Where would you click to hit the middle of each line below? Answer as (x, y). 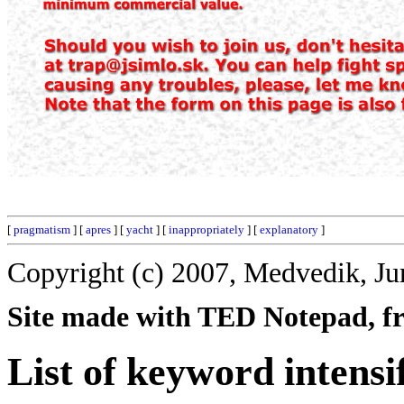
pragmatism (42, 230)
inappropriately (207, 230)
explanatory (289, 230)
